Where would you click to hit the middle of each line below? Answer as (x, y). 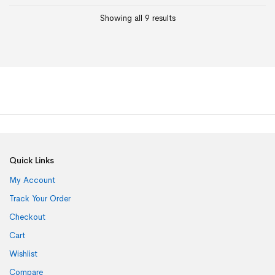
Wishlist (23, 254)
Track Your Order (40, 199)
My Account (32, 180)
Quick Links (32, 161)
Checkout (27, 217)
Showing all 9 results (137, 18)
